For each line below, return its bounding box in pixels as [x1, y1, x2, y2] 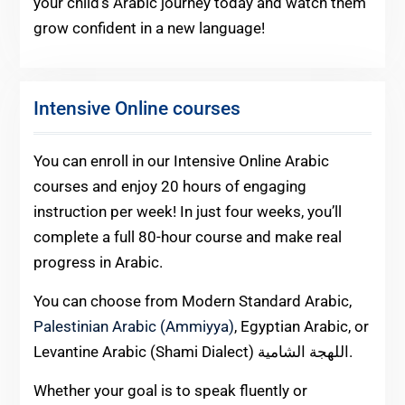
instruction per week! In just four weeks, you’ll [33, 202, 342, 221]
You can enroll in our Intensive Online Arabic [33, 152, 329, 171]
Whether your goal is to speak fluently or [33, 381, 307, 400]
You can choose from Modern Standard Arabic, [33, 292, 352, 311]
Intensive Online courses [33, 98, 240, 120]
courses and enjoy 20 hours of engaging [33, 177, 306, 196]
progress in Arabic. [33, 253, 163, 272]
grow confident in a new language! [33, 19, 265, 38]
